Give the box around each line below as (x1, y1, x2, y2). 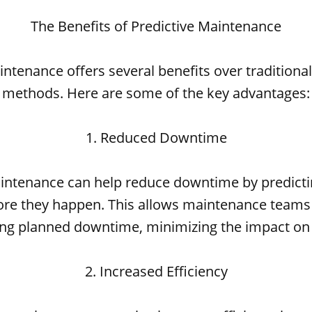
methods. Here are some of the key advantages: (2, 84, 310, 102)
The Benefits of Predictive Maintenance (31, 17, 281, 36)
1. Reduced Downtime (85, 128, 227, 147)
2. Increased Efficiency (84, 262, 228, 281)
